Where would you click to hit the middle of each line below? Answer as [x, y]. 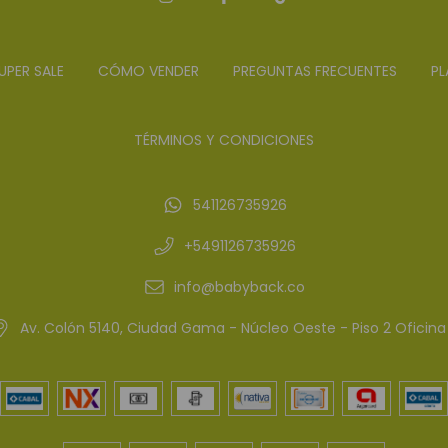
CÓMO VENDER [148, 71]
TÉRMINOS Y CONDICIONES [224, 140]
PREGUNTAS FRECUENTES [314, 71]
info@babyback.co [240, 287]
